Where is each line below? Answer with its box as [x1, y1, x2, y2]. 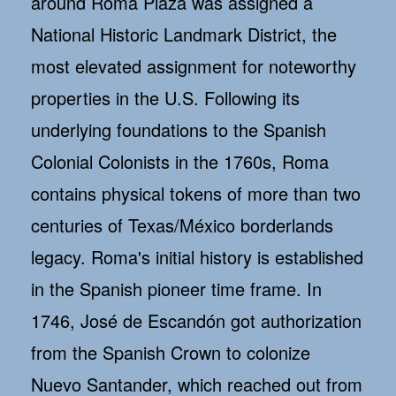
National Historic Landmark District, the [31, 21, 337, 48]
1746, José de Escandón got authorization [31, 308, 362, 334]
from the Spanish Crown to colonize [31, 339, 310, 366]
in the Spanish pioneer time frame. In [31, 276, 322, 302]
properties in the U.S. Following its [31, 85, 300, 111]
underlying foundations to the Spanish [31, 117, 326, 143]
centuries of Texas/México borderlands [31, 212, 333, 239]
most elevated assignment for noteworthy [31, 53, 356, 80]
